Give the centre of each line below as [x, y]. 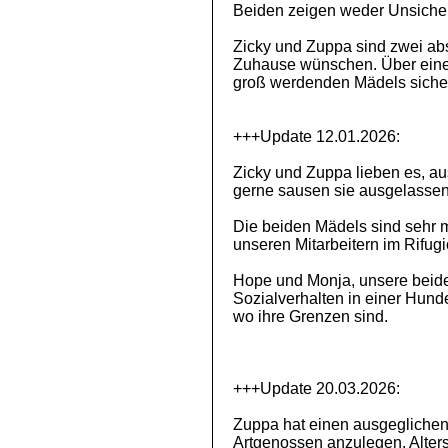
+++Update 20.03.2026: [316, 388]
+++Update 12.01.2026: [316, 136]
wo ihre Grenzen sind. [310, 316]
